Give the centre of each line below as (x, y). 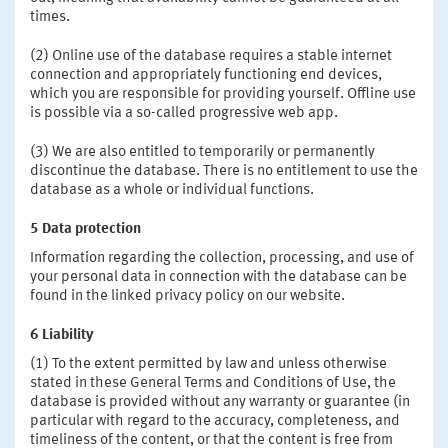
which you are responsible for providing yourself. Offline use (223, 94)
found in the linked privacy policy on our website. (187, 296)
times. (50, 17)
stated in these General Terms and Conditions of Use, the (213, 383)
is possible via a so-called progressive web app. (184, 113)
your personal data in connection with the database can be (218, 277)
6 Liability (62, 335)
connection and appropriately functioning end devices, (206, 75)
